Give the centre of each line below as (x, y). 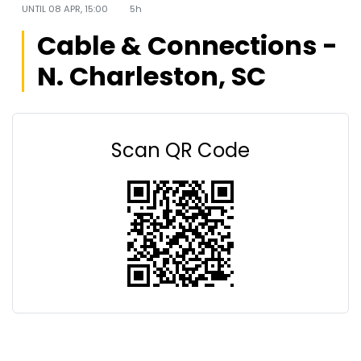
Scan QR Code (180, 150)
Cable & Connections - (187, 46)
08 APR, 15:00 (79, 9)
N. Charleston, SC (151, 76)
